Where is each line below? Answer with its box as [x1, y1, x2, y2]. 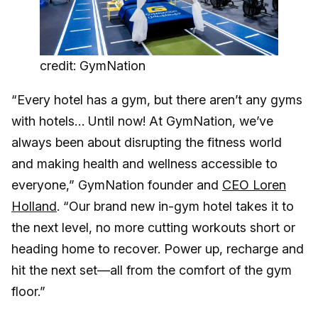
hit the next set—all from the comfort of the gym [11, 263, 292, 278]
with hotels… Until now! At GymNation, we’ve [11, 114, 273, 129]
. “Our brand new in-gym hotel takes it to [57, 199, 294, 214]
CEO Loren [222, 177, 286, 193]
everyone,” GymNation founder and [11, 177, 222, 193]
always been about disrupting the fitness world [11, 135, 282, 150]
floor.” [11, 284, 45, 300]
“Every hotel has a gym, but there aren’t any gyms [11, 92, 302, 108]
